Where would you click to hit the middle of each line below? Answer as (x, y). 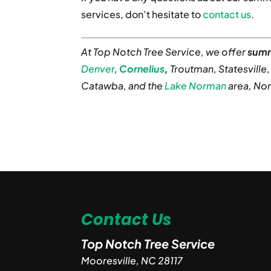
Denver (98, 69)
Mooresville (109, 260)
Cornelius (142, 69)
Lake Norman (196, 86)
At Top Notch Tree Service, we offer (165, 52)
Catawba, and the (123, 86)
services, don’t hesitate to (142, 14)
